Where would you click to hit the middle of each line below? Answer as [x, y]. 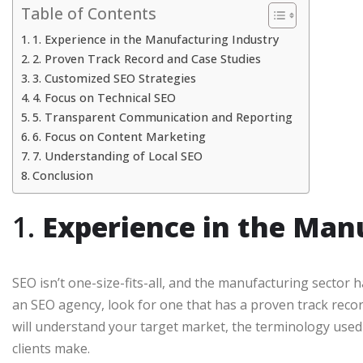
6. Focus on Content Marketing [119, 137]
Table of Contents [89, 14]
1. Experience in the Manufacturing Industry [155, 40]
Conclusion [62, 176]
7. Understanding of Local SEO [117, 156]
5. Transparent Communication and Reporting [162, 117]
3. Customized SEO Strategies [114, 79]
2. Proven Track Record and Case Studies [146, 59]
